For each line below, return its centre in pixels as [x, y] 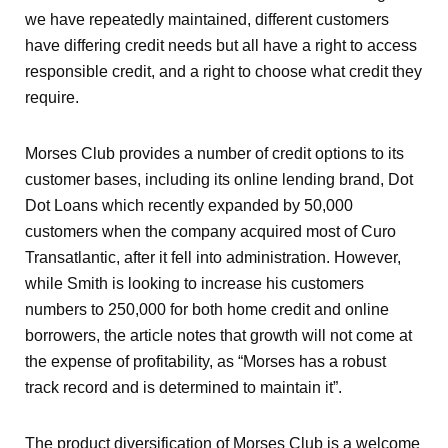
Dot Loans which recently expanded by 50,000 [189, 205]
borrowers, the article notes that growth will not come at [218, 335]
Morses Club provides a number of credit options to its [214, 153]
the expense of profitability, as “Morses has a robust [205, 361]
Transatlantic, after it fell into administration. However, [213, 257]
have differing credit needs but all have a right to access [221, 45]
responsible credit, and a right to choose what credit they [223, 71]
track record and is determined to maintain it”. [183, 387]
